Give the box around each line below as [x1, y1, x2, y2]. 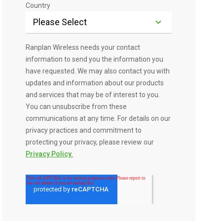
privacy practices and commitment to [26, 126, 142, 134]
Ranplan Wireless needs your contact [26, 43, 141, 51]
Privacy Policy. [26, 149, 74, 158]
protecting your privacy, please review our [26, 138, 154, 146]
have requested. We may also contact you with [26, 67, 170, 75]
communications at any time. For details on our [26, 114, 171, 122]
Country [26, 1, 51, 9]
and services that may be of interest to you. [26, 90, 160, 99]
